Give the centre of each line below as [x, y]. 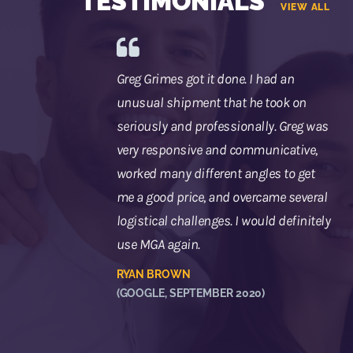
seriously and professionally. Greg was [222, 126]
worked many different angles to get [216, 173]
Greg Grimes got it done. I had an [205, 78]
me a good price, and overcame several [222, 197]
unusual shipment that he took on [211, 102]
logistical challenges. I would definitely [223, 220]
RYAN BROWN [153, 274]
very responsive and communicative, [217, 149]
